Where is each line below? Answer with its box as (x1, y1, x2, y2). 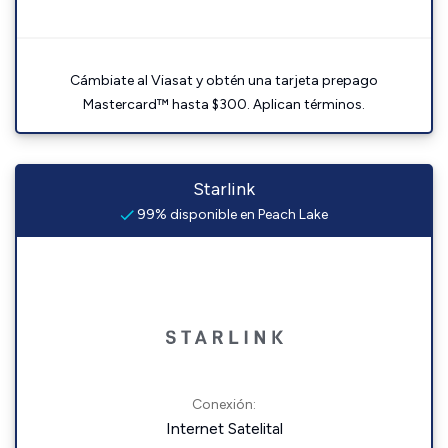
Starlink (193, 178, 255, 200)
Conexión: (192, 396, 256, 413)
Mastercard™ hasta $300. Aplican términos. (83, 96, 365, 113)
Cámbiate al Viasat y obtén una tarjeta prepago (70, 72, 378, 89)
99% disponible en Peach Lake (134, 206, 328, 223)
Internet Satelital (165, 419, 283, 438)
